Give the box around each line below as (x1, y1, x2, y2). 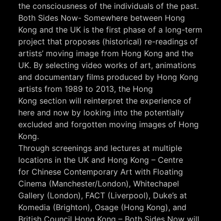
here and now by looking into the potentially (18, 108, 184, 118)
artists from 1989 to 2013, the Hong (18, 84, 153, 94)
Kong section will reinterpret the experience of (18, 96, 192, 106)
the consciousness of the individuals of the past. (18, 1, 199, 11)
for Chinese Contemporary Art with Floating (18, 167, 184, 177)
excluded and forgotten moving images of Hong (18, 119, 199, 130)
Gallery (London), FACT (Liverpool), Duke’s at (18, 190, 187, 201)
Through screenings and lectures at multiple (18, 143, 183, 153)
